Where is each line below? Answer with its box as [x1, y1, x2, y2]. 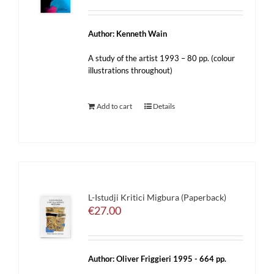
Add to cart [97, 102, 133, 111]
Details [153, 102, 176, 111]
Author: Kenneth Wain [88, 29, 168, 39]
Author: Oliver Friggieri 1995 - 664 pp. [88, 254, 227, 264]
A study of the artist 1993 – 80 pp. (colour [88, 53, 235, 63]
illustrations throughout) [88, 65, 173, 75]
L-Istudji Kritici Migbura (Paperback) [88, 192, 227, 202]
